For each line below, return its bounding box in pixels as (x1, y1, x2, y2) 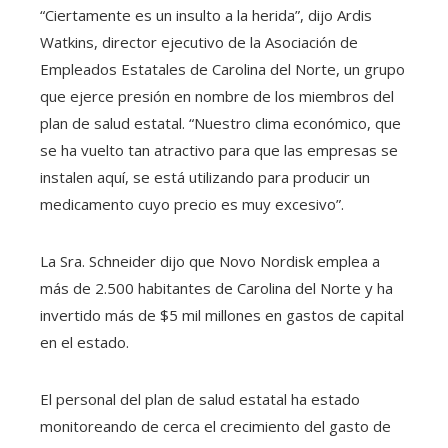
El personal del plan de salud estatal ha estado (40, 389, 360, 410)
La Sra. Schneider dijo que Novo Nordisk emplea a (40, 251, 380, 272)
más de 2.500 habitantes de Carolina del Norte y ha (40, 278, 393, 299)
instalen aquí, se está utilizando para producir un (40, 167, 370, 188)
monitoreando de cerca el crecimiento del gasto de (40, 416, 391, 437)
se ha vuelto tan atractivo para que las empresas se (40, 140, 398, 161)
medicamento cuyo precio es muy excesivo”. (40, 194, 344, 215)
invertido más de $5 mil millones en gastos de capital (40, 305, 404, 326)
